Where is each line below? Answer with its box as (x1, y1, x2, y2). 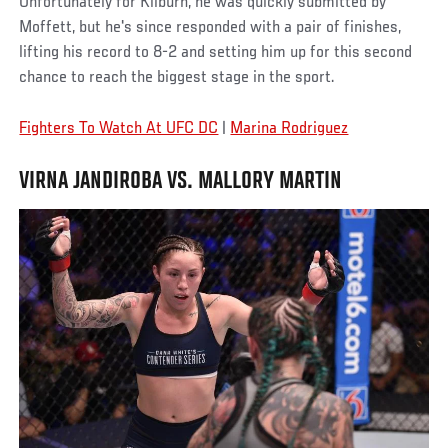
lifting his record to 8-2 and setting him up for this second (19, 43, 413, 62)
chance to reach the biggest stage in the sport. (19, 68, 336, 87)
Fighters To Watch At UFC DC (19, 119, 219, 138)
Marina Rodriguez (230, 119, 349, 138)
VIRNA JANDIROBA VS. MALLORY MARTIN (19, 168, 343, 195)
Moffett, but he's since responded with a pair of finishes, (19, 18, 402, 37)
